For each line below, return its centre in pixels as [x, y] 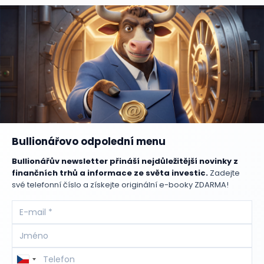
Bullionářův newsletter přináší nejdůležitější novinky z [125, 161]
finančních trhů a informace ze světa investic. [110, 173]
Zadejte [224, 173]
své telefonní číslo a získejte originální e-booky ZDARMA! [120, 185]
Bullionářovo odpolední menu [89, 142]
